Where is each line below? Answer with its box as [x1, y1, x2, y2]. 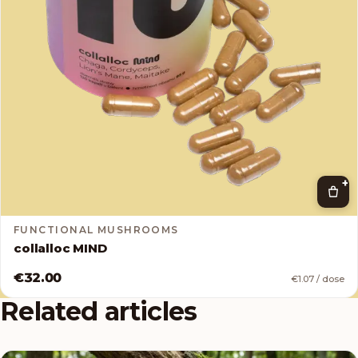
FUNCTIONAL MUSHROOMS [14, 223, 179, 236]
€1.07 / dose [291, 272, 344, 284]
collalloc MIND [14, 240, 107, 256]
